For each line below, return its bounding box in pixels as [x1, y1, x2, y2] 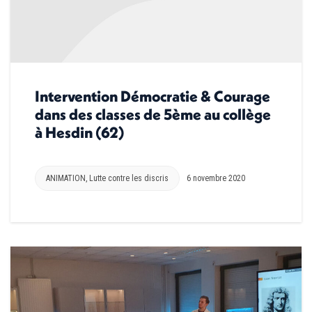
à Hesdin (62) [35, 123, 124, 143]
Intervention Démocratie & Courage [35, 86, 270, 107]
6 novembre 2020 [187, 173, 245, 184]
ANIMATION [46, 173, 86, 184]
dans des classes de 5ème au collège [35, 104, 271, 125]
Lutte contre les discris [89, 173, 169, 184]
